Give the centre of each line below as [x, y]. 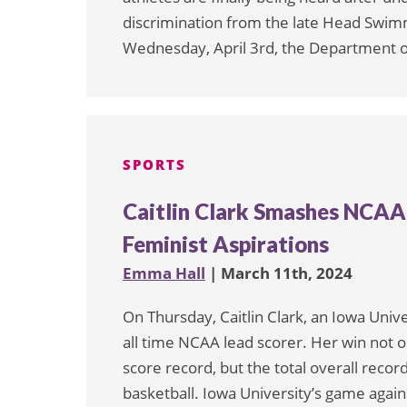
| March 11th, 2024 [279, 273]
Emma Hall [164, 273]
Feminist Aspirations [226, 243]
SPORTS [154, 164]
